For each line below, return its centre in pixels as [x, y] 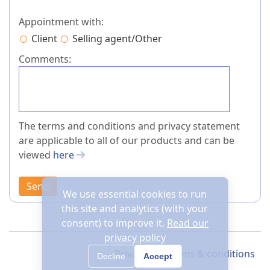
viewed [36, 155]
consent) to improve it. [113, 223]
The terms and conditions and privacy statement [129, 126]
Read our [187, 223]
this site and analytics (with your [135, 209]
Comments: [45, 59]
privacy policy [135, 237]
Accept [158, 256]
